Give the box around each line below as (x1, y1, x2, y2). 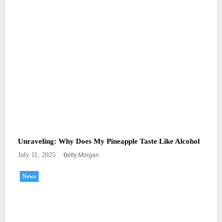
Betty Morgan (63, 150, 99, 159)
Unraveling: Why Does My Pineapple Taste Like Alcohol (18, 137, 200, 146)
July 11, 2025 (18, 151, 55, 159)
